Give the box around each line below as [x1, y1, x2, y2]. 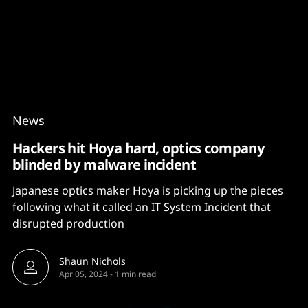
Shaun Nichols [59, 254, 126, 267]
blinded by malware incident [12, 155, 196, 174]
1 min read [115, 268, 156, 280]
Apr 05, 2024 [59, 268, 108, 280]
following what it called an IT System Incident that [12, 199, 271, 214]
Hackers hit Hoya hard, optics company [12, 138, 265, 157]
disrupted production [12, 216, 124, 231]
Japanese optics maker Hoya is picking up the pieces [12, 183, 283, 198]
